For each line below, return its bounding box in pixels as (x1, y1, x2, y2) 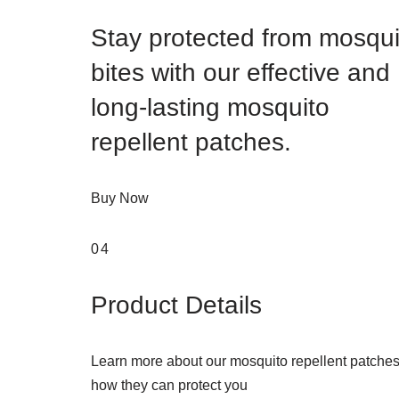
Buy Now (91, 191, 149, 206)
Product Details (91, 291, 262, 319)
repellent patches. (91, 128, 291, 156)
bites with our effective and (91, 59, 390, 86)
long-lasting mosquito (91, 94, 330, 121)
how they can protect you (91, 378, 248, 393)
